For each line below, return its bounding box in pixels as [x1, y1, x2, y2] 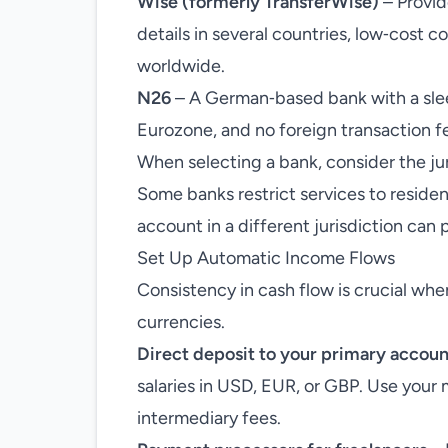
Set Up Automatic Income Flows [137, 247, 395, 269]
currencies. [137, 311, 225, 333]
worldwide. [137, 55, 225, 77]
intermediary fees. [137, 407, 281, 429]
